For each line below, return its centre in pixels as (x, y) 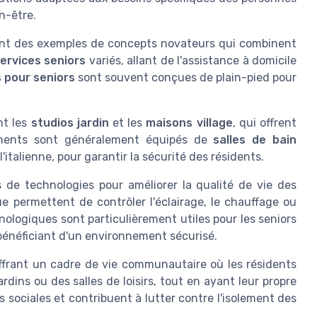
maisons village (189, 123)
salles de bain (255, 140)
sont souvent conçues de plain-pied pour (186, 78)
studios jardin (70, 123)
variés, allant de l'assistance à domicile (191, 61)
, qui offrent (265, 123)
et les (127, 123)
